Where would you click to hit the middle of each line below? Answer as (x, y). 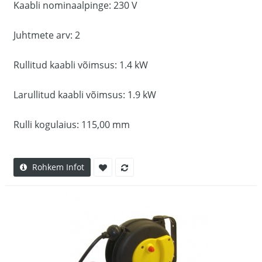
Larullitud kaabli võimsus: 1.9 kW (85, 95)
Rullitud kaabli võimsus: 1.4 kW (81, 65)
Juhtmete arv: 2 (47, 35)
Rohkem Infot (58, 167)
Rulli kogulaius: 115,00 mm (72, 125)
